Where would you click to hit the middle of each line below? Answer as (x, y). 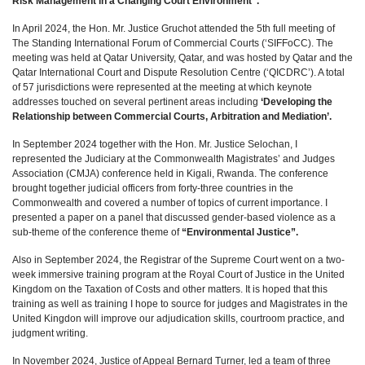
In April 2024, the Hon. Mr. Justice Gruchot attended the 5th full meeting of (174, 29)
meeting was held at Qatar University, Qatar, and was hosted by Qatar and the (182, 58)
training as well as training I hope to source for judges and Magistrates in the (180, 304)
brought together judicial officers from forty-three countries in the (153, 188)
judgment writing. (50, 333)
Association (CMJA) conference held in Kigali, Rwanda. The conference (170, 174)
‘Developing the (297, 102)
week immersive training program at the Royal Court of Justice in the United (178, 275)
